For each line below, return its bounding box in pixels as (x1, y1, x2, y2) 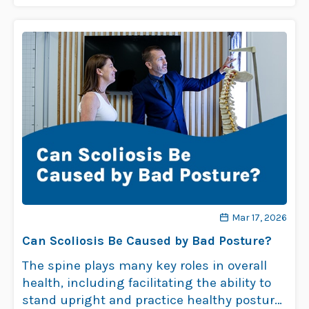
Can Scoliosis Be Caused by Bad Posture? (22, 232, 272, 248)
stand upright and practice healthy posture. (22, 292, 284, 308)
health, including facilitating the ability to (22, 275, 271, 290)
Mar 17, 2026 (232, 211, 287, 223)
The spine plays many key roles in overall (22, 257, 267, 273)
